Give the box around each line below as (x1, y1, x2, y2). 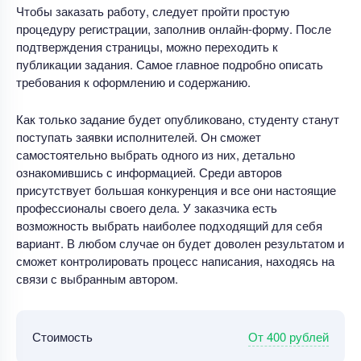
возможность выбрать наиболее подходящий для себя (16, 216, 322, 234)
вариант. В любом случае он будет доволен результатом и (16, 234, 344, 251)
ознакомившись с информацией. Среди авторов (16, 163, 282, 180)
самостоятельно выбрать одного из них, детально (16, 145, 295, 163)
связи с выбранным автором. (16, 269, 178, 287)
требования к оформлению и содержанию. (16, 73, 251, 90)
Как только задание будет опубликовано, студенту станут (16, 110, 339, 127)
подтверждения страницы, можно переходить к (16, 37, 278, 55)
